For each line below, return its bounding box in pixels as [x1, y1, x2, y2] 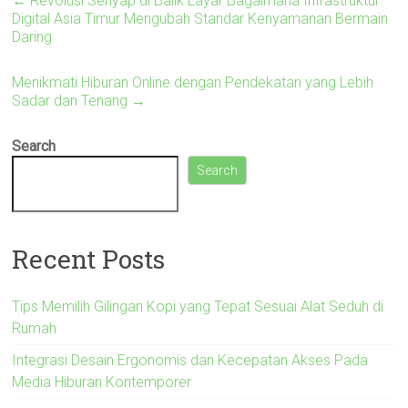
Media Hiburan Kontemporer [12, 373, 192, 392]
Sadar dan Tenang [12, 91, 132, 109]
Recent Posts [12, 242, 166, 277]
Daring [12, 27, 53, 46]
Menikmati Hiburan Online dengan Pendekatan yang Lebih [12, 73, 374, 91]
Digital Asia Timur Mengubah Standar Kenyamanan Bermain [12, 9, 389, 27]
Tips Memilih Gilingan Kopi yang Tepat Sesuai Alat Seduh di [12, 298, 384, 316]
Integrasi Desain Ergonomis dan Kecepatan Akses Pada [12, 352, 369, 370]
